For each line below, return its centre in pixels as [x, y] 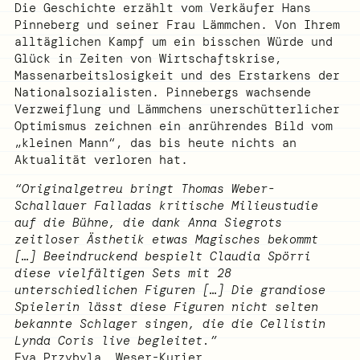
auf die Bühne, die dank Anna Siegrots [148, 223]
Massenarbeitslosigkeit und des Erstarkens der [177, 76]
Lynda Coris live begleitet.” [115, 341]
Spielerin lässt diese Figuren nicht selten [166, 307]
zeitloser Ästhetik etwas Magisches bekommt [166, 240]
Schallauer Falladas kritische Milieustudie [166, 206]
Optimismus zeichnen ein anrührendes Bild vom [173, 127]
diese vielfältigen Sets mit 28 [123, 274]
